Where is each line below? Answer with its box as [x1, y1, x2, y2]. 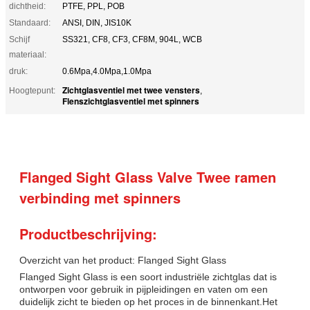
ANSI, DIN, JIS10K [62, 17, 131, 28]
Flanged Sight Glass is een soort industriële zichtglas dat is [19, 271, 277, 282]
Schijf [9, 34, 30, 44]
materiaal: [9, 49, 46, 60]
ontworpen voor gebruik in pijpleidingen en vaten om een [19, 283, 268, 295]
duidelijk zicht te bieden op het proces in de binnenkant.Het [19, 295, 277, 307]
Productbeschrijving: [19, 223, 157, 244]
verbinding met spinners [19, 187, 181, 208]
